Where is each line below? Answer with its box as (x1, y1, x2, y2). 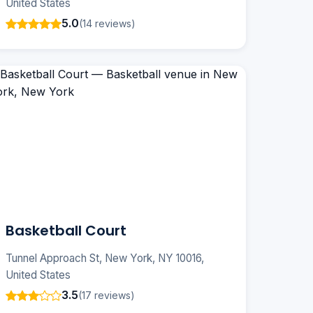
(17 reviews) (78, 289, 135, 301)
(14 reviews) (79, 17, 136, 29)
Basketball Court (6, 221, 126, 241)
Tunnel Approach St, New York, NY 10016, (6, 252, 204, 265)
